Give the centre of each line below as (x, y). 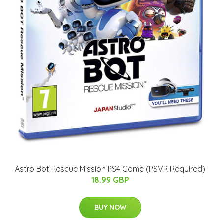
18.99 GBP (110, 179)
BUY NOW (110, 207)
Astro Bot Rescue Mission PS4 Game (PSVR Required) (110, 169)
